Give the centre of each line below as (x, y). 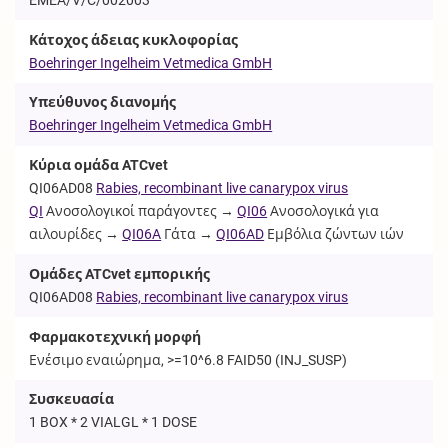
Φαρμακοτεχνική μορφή (115, 336)
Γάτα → (189, 234)
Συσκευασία (72, 399)
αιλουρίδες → (76, 234)
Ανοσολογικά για (323, 211)
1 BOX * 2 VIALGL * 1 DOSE (113, 422)
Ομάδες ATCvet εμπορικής (120, 273)
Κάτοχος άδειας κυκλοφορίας (134, 39)
